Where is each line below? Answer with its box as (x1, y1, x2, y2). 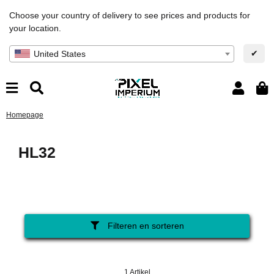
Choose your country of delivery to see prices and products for (9, 10, 250, 20)
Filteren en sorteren (107, 220, 184, 231)
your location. (9, 23, 61, 33)
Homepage (6, 111, 43, 119)
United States (34, 48, 86, 59)
